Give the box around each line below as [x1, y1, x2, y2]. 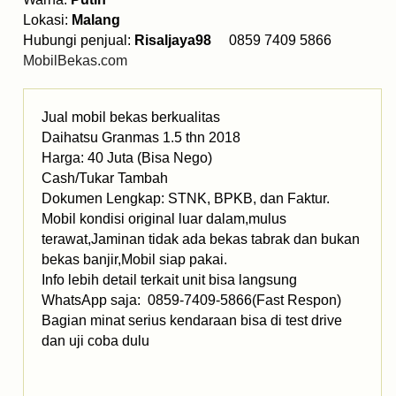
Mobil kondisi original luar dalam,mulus [42, 211, 286, 227]
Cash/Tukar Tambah [42, 171, 168, 187]
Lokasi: [23, 12, 72, 28]
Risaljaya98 [134, 33, 211, 49]
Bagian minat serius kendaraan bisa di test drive [42, 313, 342, 329]
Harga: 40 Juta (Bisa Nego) [42, 150, 212, 166]
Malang [72, 12, 120, 28]
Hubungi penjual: [23, 33, 134, 49]
